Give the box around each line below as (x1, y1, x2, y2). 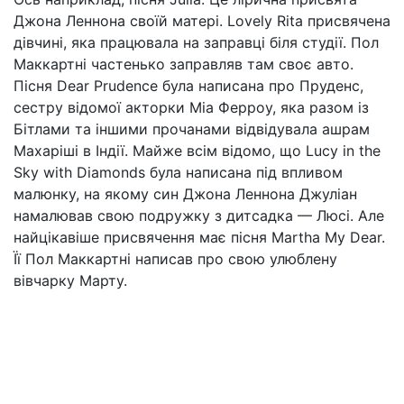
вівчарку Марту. (14, 271, 127, 289)
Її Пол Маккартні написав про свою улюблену (14, 250, 337, 268)
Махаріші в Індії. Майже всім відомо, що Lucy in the (14, 142, 381, 160)
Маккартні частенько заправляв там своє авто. (14, 55, 353, 73)
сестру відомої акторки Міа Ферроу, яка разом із (14, 98, 369, 116)
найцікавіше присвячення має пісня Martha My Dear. (14, 228, 385, 246)
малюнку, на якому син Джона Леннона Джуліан (14, 185, 357, 203)
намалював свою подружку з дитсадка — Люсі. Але (14, 207, 384, 225)
